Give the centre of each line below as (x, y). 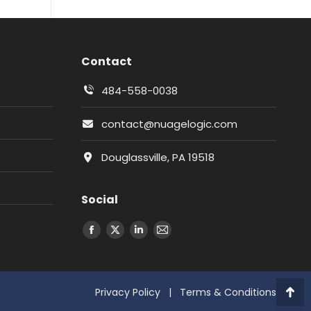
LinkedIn (158, 237)
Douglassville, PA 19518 (158, 157)
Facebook (116, 237)
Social (100, 200)
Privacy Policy (128, 292)
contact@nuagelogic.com (169, 124)
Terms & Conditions (228, 292)
